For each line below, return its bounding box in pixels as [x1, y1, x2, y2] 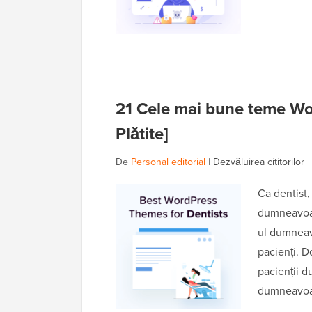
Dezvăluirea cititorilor [213, 155, 304, 170]
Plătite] [116, 121, 169, 147]
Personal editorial [131, 155, 205, 170]
